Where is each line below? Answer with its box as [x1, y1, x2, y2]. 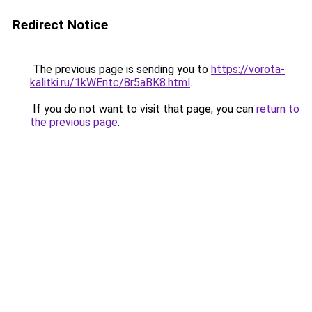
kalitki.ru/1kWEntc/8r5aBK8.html [30, 76, 190, 89]
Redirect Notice [13, 17, 108, 33]
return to [256, 102, 299, 116]
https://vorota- [211, 63, 285, 76]
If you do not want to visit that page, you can [30, 102, 256, 116]
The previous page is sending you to [30, 63, 211, 76]
